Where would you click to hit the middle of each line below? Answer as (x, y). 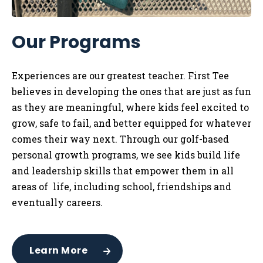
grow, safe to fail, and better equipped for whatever (131, 123)
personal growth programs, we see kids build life (126, 155)
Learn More (58, 251)
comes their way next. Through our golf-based (120, 139)
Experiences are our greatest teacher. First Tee (120, 76)
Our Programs (76, 43)
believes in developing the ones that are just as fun (131, 92)
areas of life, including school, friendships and (122, 187)
